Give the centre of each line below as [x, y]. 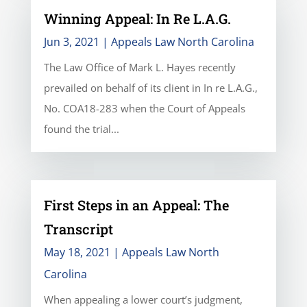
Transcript [78, 229]
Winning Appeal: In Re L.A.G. [137, 18]
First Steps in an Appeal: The [136, 205]
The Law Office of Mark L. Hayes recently [139, 67]
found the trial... [81, 128]
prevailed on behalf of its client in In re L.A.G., [150, 87]
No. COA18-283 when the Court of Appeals [144, 108]
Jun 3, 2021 [71, 41]
